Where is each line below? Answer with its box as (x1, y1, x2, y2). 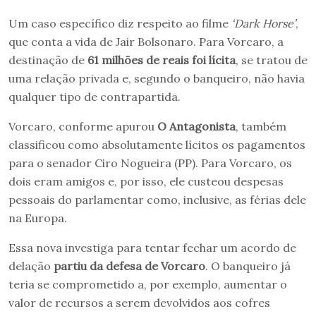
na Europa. (8, 211, 67, 226)
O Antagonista (157, 119, 236, 134)
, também (236, 119, 286, 134)
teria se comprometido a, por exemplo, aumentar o (8, 277, 287, 292)
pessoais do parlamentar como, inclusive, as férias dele (8, 193, 306, 207)
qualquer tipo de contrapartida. (8, 90, 181, 104)
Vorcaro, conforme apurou (8, 119, 157, 134)
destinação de (8, 53, 87, 68)
